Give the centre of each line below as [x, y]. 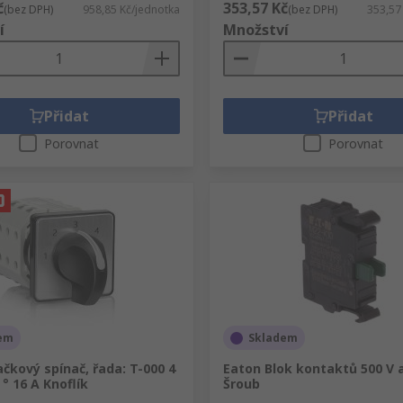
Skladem [273, 338]
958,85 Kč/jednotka [131, 9]
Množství [255, 30]
